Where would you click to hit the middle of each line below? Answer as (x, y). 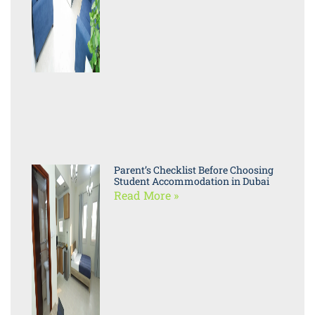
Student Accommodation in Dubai (191, 181)
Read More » (146, 195)
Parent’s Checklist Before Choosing (193, 170)
